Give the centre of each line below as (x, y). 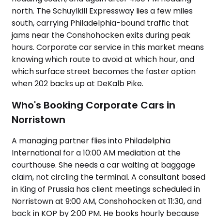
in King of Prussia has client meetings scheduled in (106, 189)
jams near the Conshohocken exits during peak (101, 35)
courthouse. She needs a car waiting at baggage (103, 165)
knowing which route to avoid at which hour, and (103, 59)
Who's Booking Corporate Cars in (93, 105)
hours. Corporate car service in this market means (108, 47)
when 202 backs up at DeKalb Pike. (77, 84)
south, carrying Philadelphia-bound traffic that (100, 23)
